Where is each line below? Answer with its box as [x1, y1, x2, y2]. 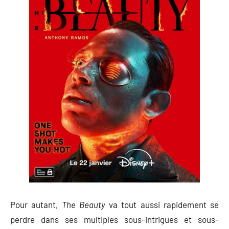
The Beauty [61, 199, 105, 210]
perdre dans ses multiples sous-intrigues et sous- [10, 214, 219, 224]
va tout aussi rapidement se [105, 199, 219, 210]
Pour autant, [10, 199, 62, 210]
